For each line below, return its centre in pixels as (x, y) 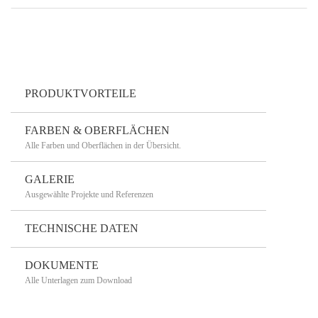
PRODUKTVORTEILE (81, 93)
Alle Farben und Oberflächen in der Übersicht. (103, 145)
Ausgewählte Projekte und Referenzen (89, 194)
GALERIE (50, 179)
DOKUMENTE (62, 265)
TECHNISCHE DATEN (82, 228)
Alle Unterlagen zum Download (78, 280)
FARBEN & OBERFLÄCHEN (97, 130)
